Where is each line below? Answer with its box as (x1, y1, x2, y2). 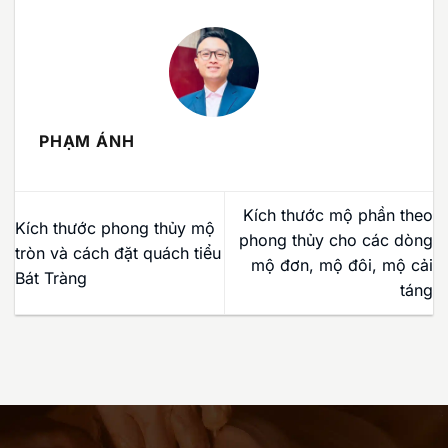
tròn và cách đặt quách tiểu (15, 242, 221, 263)
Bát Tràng (15, 267, 87, 288)
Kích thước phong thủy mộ (15, 217, 215, 238)
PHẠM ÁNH (39, 131, 135, 152)
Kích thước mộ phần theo (243, 205, 433, 226)
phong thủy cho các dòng (239, 230, 433, 251)
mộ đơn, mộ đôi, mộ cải (251, 255, 433, 276)
